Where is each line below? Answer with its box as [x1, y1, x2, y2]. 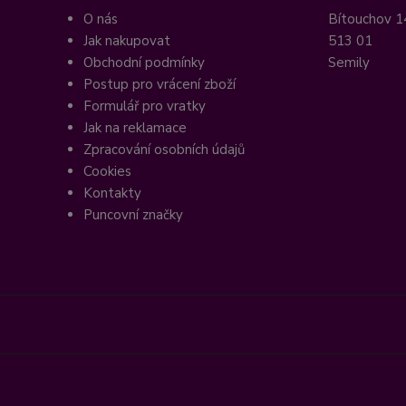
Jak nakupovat [83, 32, 170, 50]
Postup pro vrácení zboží [83, 75, 236, 93]
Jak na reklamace [83, 119, 187, 137]
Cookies [83, 162, 131, 180]
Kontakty [83, 184, 141, 202]
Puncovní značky [83, 206, 183, 224]
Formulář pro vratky [83, 97, 206, 115]
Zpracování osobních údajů [83, 140, 245, 159]
